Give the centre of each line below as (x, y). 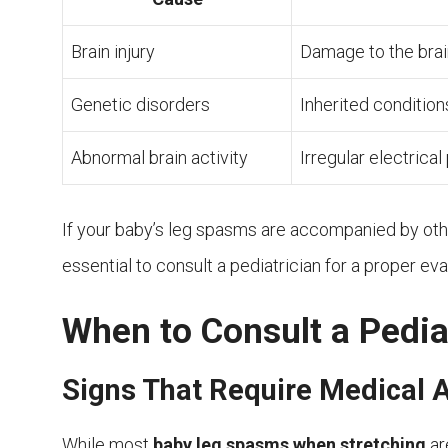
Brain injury (113, 52)
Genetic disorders (140, 105)
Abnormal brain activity (159, 158)
